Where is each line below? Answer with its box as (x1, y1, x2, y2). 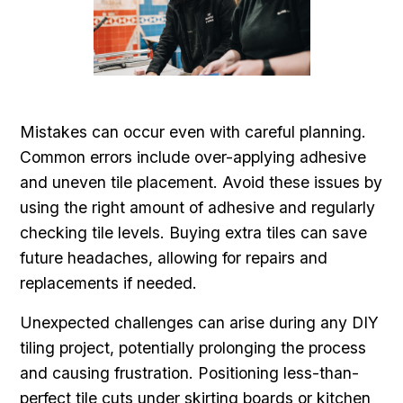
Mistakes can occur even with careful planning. (20, 121, 367, 141)
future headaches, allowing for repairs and (20, 247, 328, 267)
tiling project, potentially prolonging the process (20, 337, 367, 357)
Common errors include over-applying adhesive (20, 147, 367, 166)
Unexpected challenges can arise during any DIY (20, 312, 380, 332)
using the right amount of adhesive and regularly (20, 197, 376, 217)
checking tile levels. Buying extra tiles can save (20, 222, 368, 242)
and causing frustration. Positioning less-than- (20, 363, 360, 382)
